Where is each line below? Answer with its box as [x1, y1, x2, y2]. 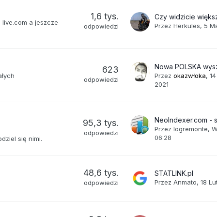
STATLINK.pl [155, 169, 194, 177]
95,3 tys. [83, 117, 119, 128]
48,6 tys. [83, 167, 119, 178]
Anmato [173, 178, 197, 186]
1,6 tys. [91, 11, 119, 21]
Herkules [173, 21, 201, 30]
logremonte [173, 124, 208, 133]
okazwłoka [173, 71, 206, 79]
